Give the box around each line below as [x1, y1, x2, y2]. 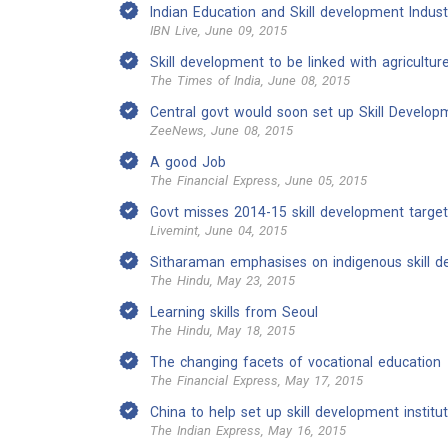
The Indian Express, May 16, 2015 [150, 423, 346, 438]
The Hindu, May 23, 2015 [150, 273, 295, 288]
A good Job [150, 154, 226, 170]
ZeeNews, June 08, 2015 [150, 123, 293, 138]
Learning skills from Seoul [150, 304, 318, 320]
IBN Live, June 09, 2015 [150, 23, 287, 38]
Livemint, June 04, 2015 [150, 223, 287, 238]
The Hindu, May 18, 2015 [150, 323, 295, 338]
